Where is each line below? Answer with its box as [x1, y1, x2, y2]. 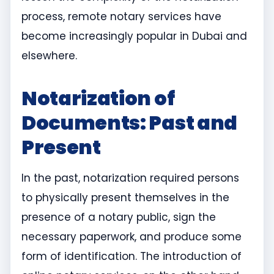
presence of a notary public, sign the [21, 210, 216, 225]
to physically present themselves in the [21, 190, 229, 206]
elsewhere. [21, 48, 77, 64]
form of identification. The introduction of [21, 249, 242, 264]
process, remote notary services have [21, 9, 221, 24]
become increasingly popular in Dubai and [21, 29, 247, 44]
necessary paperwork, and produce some [21, 229, 242, 245]
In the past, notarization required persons [21, 171, 239, 186]
